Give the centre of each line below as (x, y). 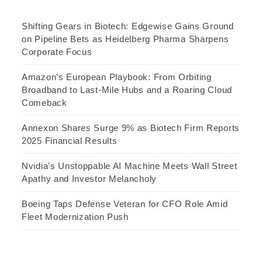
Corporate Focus (57, 51)
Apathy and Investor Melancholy (89, 178)
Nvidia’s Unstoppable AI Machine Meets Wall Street (130, 166)
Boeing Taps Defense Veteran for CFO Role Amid (125, 204)
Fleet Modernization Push (75, 216)
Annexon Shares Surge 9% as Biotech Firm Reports (131, 127)
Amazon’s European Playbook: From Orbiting (117, 77)
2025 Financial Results (70, 140)
